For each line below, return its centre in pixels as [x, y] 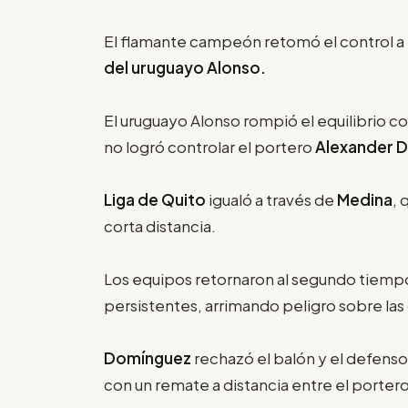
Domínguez [149, 357]
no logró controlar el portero [209, 146]
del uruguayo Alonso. [185, 67]
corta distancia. [160, 225]
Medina [365, 199]
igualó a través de [273, 199]
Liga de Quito [156, 199]
